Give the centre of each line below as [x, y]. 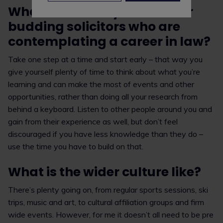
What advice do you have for [101, 12]
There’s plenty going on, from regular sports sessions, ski [108, 190]
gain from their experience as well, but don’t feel [93, 121]
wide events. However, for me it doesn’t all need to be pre [111, 215]
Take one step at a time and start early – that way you [105, 59]
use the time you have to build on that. [76, 146]
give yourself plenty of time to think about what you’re [104, 72]
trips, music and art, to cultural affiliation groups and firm [106, 202]
